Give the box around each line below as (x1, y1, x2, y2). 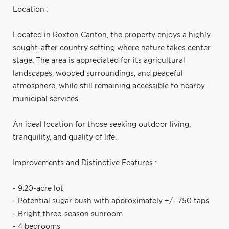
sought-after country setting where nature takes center (13, 44, 211, 52)
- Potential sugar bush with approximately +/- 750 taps (13, 197, 209, 205)
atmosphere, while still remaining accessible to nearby (13, 82, 205, 90)
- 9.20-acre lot (13, 185, 63, 192)
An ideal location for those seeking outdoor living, (13, 121, 191, 128)
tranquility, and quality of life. (13, 133, 117, 141)
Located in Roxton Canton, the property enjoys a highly (13, 31, 211, 39)
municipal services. (13, 95, 80, 103)
